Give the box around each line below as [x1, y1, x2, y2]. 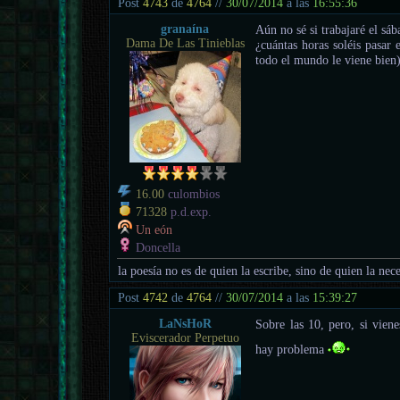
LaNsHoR [158, 316, 212, 330]
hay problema [255, 341, 329, 356]
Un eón [136, 222, 173, 237]
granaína [161, 21, 210, 36]
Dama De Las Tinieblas [125, 36, 245, 50]
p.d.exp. [167, 204, 212, 219]
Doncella [132, 240, 181, 254]
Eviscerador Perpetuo [130, 330, 239, 345]
